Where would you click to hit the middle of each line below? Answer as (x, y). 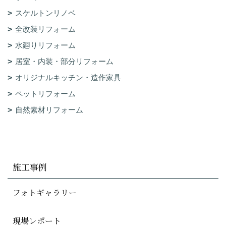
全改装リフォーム (45, 29)
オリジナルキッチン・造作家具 (68, 77)
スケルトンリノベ (45, 13)
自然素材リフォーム (49, 109)
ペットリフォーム (45, 93)
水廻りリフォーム (45, 45)
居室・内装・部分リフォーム (64, 61)
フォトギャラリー (45, 192)
